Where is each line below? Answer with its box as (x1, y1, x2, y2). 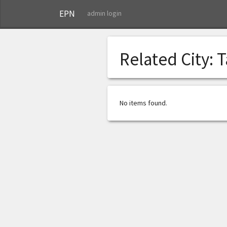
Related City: (120, 48, 217, 70)
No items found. (120, 98, 167, 107)
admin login (87, 9, 122, 18)
